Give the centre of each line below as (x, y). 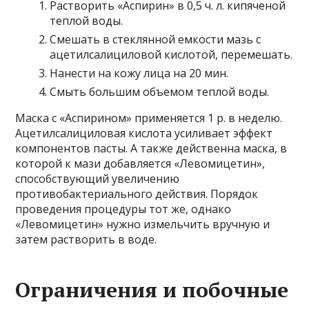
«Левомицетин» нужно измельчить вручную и (143, 225)
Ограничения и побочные (152, 290)
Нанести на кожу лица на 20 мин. (139, 73)
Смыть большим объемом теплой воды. (160, 92)
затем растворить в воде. (86, 240)
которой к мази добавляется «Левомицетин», (140, 164)
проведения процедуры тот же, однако (123, 209)
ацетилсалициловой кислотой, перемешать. (171, 55)
